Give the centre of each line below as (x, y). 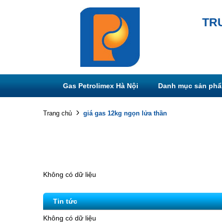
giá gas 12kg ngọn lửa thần (125, 113)
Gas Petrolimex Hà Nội (101, 86)
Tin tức (65, 201)
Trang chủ (57, 113)
